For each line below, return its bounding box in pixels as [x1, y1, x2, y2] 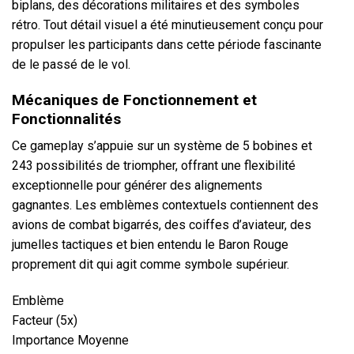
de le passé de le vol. [12, 56, 130, 72]
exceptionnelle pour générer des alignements [12, 178, 262, 194]
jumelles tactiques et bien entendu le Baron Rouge [12, 237, 288, 253]
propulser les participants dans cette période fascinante [12, 36, 322, 52]
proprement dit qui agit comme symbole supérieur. [12, 257, 289, 273]
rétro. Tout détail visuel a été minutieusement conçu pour [12, 17, 323, 32]
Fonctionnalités [12, 109, 121, 128]
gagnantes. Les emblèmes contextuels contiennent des [12, 198, 318, 213]
